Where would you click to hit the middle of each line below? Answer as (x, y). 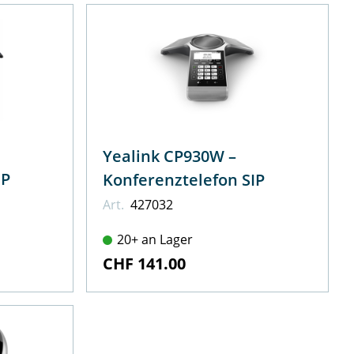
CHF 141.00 (145, 264)
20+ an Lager (155, 240)
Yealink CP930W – (170, 156)
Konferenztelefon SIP (184, 180)
